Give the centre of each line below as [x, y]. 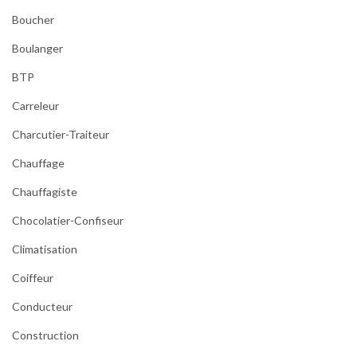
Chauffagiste [45, 191]
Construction [45, 335]
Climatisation [45, 249]
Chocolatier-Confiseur [68, 220]
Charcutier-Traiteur [61, 134]
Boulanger [37, 48]
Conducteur [42, 306]
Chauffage [38, 163]
